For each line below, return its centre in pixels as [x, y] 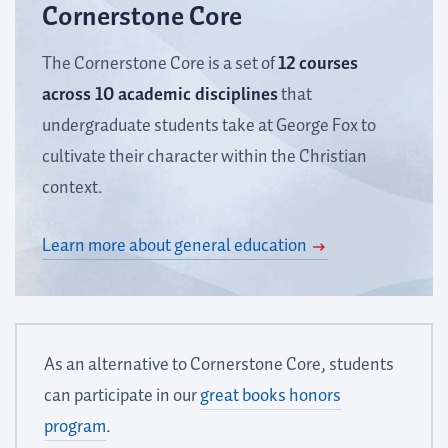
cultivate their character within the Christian [204, 157]
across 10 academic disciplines [160, 95]
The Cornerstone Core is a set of [160, 64]
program [74, 427]
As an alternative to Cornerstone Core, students [218, 365]
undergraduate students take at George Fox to [209, 126]
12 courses [318, 64]
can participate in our [121, 396]
